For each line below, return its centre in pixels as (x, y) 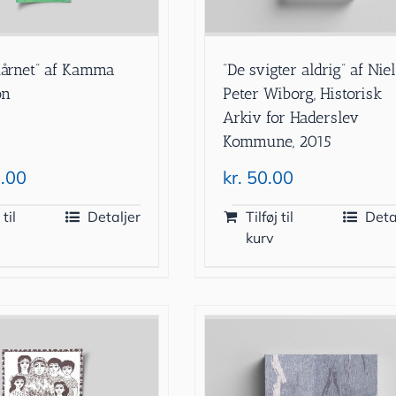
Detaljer (114, 217)
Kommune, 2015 (278, 142)
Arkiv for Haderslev (291, 118)
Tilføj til (270, 217)
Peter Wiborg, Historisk (303, 94)
